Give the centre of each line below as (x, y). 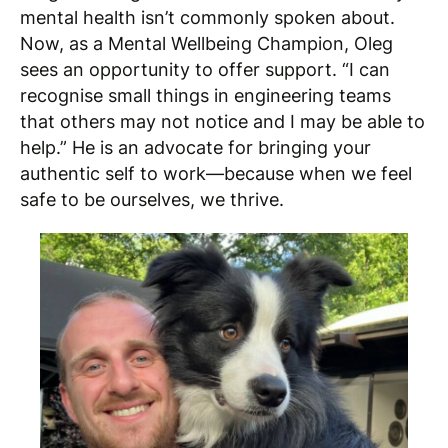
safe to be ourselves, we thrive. (152, 199)
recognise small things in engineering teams (205, 95)
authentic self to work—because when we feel (216, 173)
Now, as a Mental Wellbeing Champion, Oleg (206, 43)
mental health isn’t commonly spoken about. (207, 17)
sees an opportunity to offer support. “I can (205, 69)
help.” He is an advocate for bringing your (195, 147)
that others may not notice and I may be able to (222, 121)
